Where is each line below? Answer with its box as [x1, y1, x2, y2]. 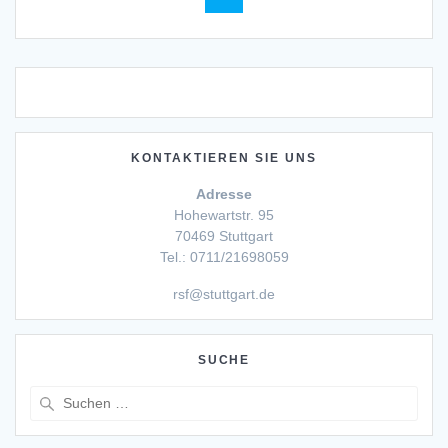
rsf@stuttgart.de [173, 285, 275, 302]
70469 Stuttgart [175, 227, 273, 244]
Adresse [196, 185, 252, 202]
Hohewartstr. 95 [174, 206, 274, 223]
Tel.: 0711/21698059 [159, 248, 289, 265]
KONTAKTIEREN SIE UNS [131, 150, 317, 164]
